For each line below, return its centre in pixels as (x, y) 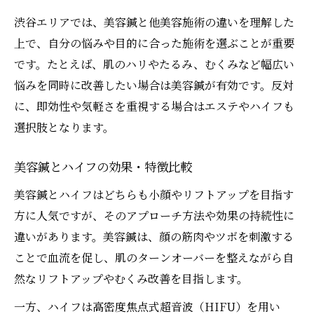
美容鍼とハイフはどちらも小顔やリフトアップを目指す (154, 195)
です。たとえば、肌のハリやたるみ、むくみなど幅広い (154, 64)
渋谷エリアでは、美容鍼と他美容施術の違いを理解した (154, 22)
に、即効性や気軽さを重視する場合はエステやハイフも (154, 107)
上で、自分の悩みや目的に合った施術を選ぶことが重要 (154, 43)
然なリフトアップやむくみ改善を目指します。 (131, 279)
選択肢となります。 (64, 128)
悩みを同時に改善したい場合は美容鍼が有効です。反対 (154, 86)
